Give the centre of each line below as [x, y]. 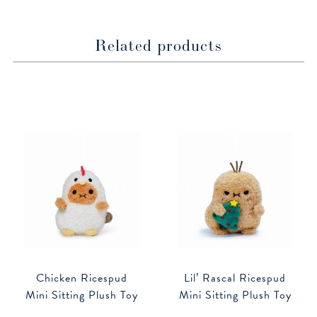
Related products [158, 45]
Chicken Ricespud [82, 278]
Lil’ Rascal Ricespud [235, 278]
